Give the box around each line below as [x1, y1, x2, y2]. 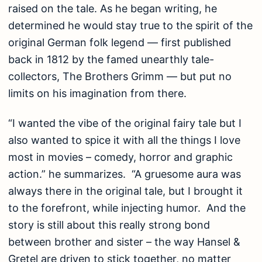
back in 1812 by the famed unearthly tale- [8, 53, 214, 65]
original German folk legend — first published [8, 36, 231, 49]
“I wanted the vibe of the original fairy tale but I [8, 117, 242, 130]
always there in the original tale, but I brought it [8, 185, 243, 198]
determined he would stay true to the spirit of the [8, 19, 253, 32]
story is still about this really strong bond [8, 219, 210, 232]
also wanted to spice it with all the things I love [8, 134, 240, 147]
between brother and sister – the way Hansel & [8, 236, 240, 249]
